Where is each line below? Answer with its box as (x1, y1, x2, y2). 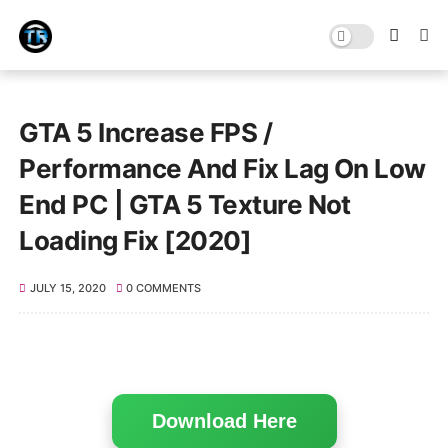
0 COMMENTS (126, 281, 202, 295)
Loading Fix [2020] (19, 225, 252, 256)
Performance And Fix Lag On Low (19, 153, 426, 184)
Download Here (151, 410, 297, 432)
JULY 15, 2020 (29, 281, 106, 295)
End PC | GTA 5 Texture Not (19, 189, 351, 220)
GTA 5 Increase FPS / (19, 117, 273, 148)
